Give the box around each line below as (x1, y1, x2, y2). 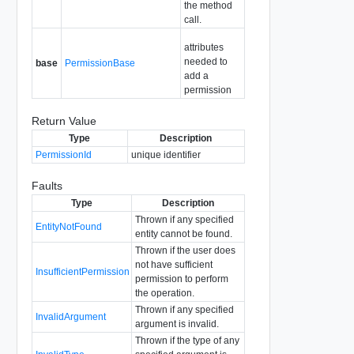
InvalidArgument (35, 311, 106, 322)
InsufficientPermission (35, 265, 130, 277)
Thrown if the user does (134, 244, 235, 256)
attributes (183, 41, 224, 53)
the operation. (134, 287, 194, 299)
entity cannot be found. (134, 228, 232, 239)
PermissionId (35, 149, 92, 160)
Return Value (31, 114, 96, 127)
